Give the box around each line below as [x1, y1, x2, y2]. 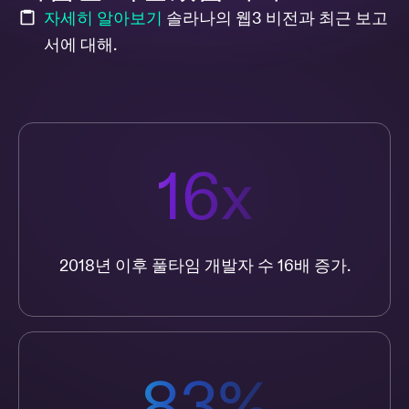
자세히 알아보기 [43, 8, 163, 29]
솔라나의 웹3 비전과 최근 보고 [162, 8, 388, 29]
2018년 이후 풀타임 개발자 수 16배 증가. [58, 256, 351, 277]
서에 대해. [43, 35, 117, 56]
